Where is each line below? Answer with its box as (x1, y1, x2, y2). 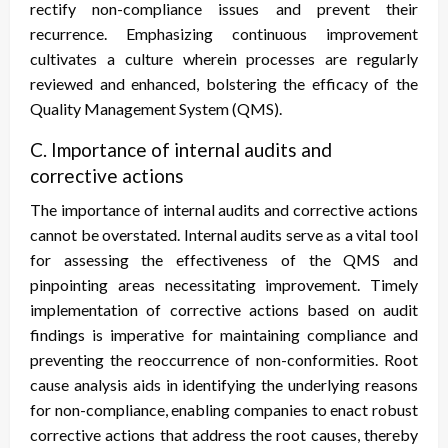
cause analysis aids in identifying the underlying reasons (30, 375, 418, 395)
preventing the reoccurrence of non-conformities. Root (30, 350, 418, 370)
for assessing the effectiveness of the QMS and (30, 250, 418, 270)
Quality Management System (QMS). (30, 99, 282, 119)
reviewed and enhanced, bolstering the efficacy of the (30, 74, 418, 94)
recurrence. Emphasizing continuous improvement (30, 24, 418, 44)
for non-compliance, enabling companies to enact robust (30, 400, 418, 420)
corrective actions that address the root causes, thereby (30, 425, 418, 445)
